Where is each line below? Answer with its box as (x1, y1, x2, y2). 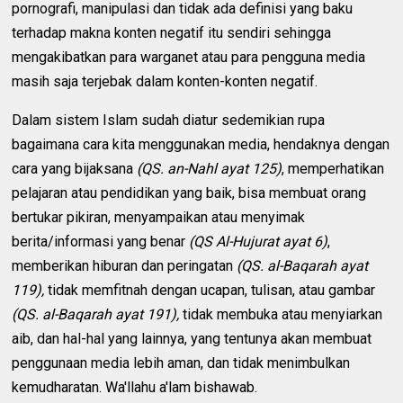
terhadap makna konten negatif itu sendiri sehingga (12, 23, 332, 41)
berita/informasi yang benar (12, 232, 186, 250)
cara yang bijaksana (12, 159, 138, 177)
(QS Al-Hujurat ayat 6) (185, 232, 328, 250)
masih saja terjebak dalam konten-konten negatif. (12, 72, 318, 90)
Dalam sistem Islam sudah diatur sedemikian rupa (12, 111, 326, 129)
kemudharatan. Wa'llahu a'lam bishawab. (12, 378, 258, 396)
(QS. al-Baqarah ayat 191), (12, 305, 180, 323)
